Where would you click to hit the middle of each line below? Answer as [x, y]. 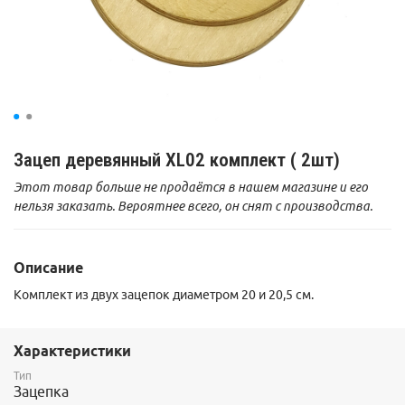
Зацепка [41, 392]
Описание [48, 268]
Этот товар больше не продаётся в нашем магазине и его [191, 187]
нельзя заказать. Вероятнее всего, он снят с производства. [193, 206]
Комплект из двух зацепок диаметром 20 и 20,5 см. [164, 294]
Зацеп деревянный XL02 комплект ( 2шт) [177, 160]
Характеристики [72, 351]
